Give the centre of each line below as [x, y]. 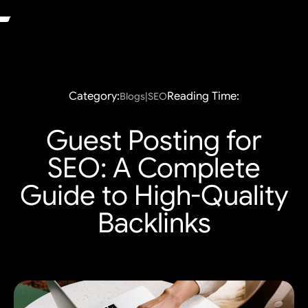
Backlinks [154, 223]
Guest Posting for [154, 140]
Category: [94, 96]
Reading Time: [203, 96]
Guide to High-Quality [154, 195]
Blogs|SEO [143, 96]
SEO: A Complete [154, 168]
